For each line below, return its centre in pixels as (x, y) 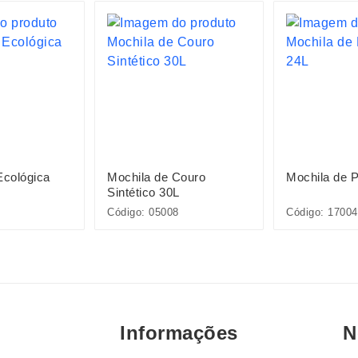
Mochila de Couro (156, 177)
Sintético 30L (143, 192)
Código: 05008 (143, 212)
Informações (179, 333)
